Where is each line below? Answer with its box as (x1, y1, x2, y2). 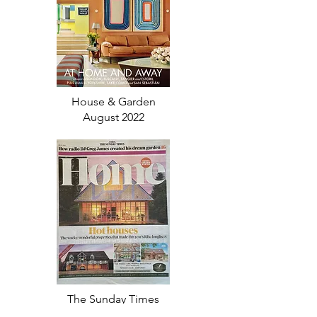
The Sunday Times (67, 292, 159, 306)
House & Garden (71, 94, 156, 108)
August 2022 (82, 110, 144, 124)
